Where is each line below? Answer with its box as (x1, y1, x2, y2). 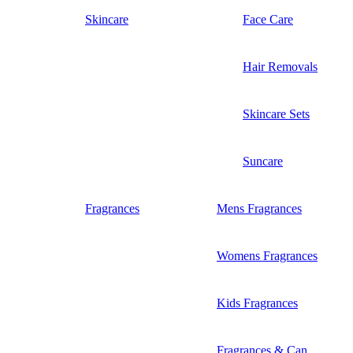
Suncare (243, 154, 283, 168)
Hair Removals (243, 59, 318, 73)
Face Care (243, 12, 293, 26)
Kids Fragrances (217, 295, 298, 310)
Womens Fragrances (217, 248, 318, 262)
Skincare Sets (243, 106, 310, 121)
